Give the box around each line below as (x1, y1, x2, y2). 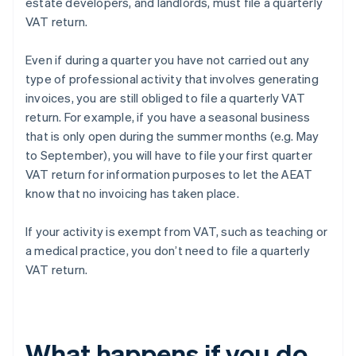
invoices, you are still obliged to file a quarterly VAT (25, 90, 306, 106)
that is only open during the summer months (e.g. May (25, 128, 319, 145)
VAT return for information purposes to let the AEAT (25, 166, 313, 183)
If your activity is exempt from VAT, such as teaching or (25, 223, 328, 240)
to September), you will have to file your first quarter (25, 147, 313, 164)
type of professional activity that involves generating (25, 71, 319, 87)
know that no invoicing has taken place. (25, 185, 239, 202)
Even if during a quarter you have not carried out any (25, 52, 310, 68)
